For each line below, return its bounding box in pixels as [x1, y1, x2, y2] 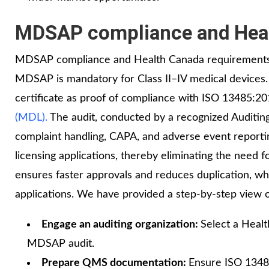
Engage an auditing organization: [41, 219, 201, 230]
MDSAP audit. [27, 238, 94, 249]
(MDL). [15, 112, 47, 123]
